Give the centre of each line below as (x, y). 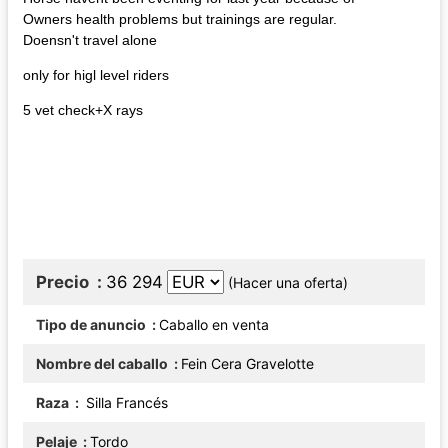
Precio (64, 281)
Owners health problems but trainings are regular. (182, 18)
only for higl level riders (96, 74)
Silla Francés (125, 402)
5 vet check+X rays (83, 109)
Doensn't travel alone (90, 39)
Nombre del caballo (103, 363)
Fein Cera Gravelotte (247, 363)
